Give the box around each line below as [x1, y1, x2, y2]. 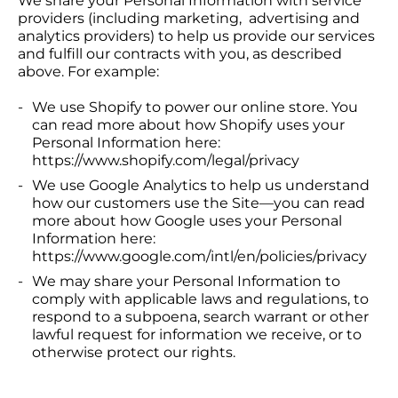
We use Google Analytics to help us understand [32, 177, 370, 194]
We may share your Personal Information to [32, 273, 340, 290]
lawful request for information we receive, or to [32, 326, 362, 343]
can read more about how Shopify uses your [32, 116, 345, 133]
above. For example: [18, 63, 159, 80]
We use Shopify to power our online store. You [32, 99, 358, 115]
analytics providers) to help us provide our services [18, 28, 375, 44]
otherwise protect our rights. [32, 344, 235, 361]
